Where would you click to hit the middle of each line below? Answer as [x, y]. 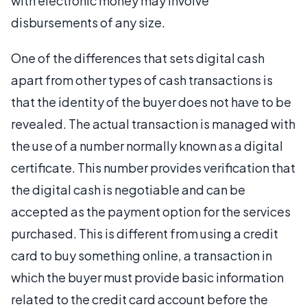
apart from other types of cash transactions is [142, 80]
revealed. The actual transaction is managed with [153, 124]
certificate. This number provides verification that [153, 168]
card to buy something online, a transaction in [142, 255]
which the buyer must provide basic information [147, 277]
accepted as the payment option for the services [151, 211]
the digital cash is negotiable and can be [128, 189]
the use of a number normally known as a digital [147, 146]
